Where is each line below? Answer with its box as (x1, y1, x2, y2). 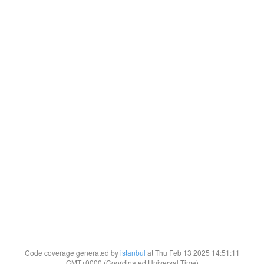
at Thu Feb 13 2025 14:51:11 (145, 247, 240, 258)
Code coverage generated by (24, 247, 120, 258)
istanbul (120, 247, 146, 258)
